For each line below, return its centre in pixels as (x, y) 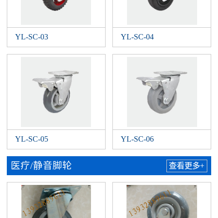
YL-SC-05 (32, 139)
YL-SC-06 (137, 139)
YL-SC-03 (32, 37)
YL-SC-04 (137, 37)
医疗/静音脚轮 (42, 166)
